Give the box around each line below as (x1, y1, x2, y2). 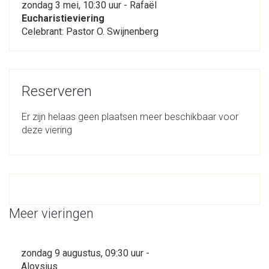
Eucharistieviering (22, 12, 104, 24)
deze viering (22, 124, 72, 136)
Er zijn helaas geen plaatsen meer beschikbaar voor (22, 110, 238, 122)
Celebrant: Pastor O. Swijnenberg (22, 25, 159, 37)
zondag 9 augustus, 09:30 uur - (21, 247, 150, 259)
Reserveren (22, 82, 92, 100)
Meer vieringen (9, 205, 94, 221)
